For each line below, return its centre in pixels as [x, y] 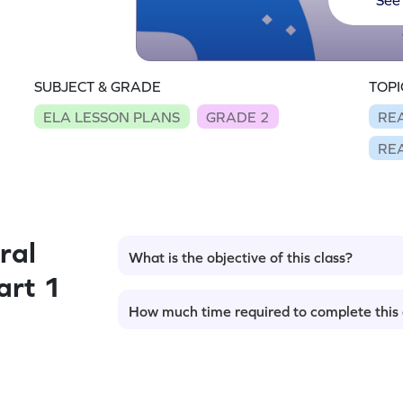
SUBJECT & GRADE [98, 86]
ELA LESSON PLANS [112, 116]
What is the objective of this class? [241, 257]
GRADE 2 [238, 116]
